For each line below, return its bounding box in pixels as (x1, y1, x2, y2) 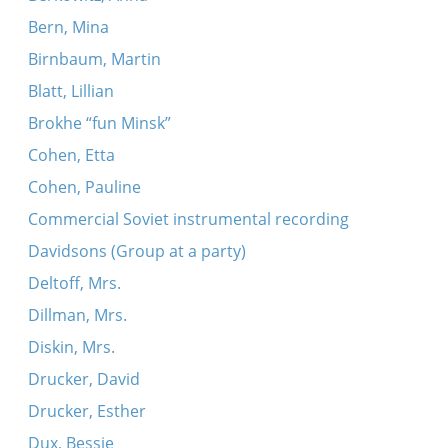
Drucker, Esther (27, 400, 146, 422)
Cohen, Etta (27, 144, 115, 166)
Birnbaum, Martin (27, 48, 161, 70)
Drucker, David (27, 368, 140, 390)
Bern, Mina (27, 16, 109, 38)
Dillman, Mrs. (27, 304, 127, 326)
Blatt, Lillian (27, 80, 114, 102)
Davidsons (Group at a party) (27, 240, 246, 262)
